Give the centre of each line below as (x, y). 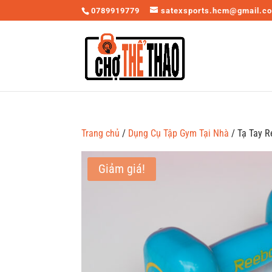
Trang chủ (101, 133)
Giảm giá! (122, 169)
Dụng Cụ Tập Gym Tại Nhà (179, 133)
